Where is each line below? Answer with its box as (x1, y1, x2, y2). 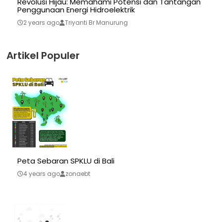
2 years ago (23, 18, 59, 27)
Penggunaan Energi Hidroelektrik (17, 4, 135, 15)
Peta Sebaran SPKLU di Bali (17, 156, 114, 166)
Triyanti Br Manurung (65, 18, 128, 27)
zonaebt (65, 169, 90, 178)
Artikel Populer (6, 49, 80, 63)
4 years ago (23, 169, 60, 178)
